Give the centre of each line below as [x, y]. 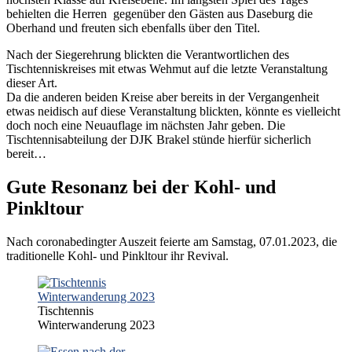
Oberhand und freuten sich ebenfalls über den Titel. [133, 28]
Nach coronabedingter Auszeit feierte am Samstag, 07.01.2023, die [172, 242]
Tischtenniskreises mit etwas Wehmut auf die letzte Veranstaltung [167, 69]
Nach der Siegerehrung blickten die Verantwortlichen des [148, 55]
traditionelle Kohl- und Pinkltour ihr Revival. [117, 256]
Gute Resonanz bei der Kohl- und [141, 187]
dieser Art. [32, 83]
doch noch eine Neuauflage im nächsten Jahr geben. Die [146, 126]
